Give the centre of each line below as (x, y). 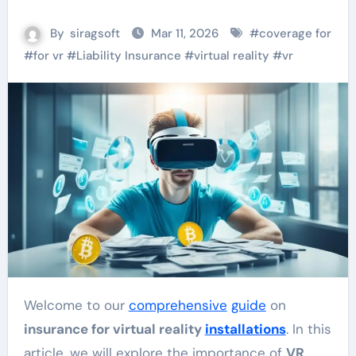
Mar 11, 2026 (186, 33)
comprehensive (178, 305)
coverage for (295, 33)
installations (245, 329)
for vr (48, 55)
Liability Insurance (128, 55)
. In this (308, 329)
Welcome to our (82, 305)
